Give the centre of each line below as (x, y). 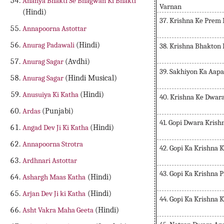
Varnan (170, 6)
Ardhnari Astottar (50, 161)
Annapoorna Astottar (55, 29)
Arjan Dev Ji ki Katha (54, 194)
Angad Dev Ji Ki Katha (56, 128)
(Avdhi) (78, 62)
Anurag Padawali (49, 45)
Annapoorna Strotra (53, 144)
